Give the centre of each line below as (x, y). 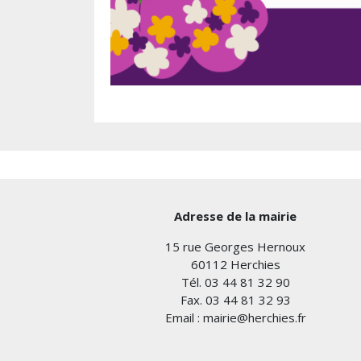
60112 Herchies (235, 265)
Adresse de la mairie (235, 216)
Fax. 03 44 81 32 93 (235, 300)
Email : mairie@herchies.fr (235, 318)
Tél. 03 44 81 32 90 (235, 282)
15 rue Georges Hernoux (235, 247)
